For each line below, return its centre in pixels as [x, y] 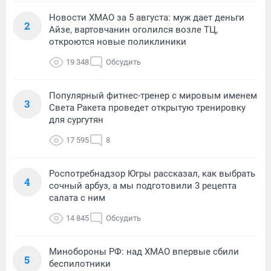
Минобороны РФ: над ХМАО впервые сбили [144, 251]
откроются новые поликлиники [118, 41]
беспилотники [80, 263]
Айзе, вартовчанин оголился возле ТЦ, [133, 29]
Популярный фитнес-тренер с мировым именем [153, 95]
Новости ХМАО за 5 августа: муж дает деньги [147, 17]
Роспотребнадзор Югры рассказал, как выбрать [152, 173]
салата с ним [77, 198]
